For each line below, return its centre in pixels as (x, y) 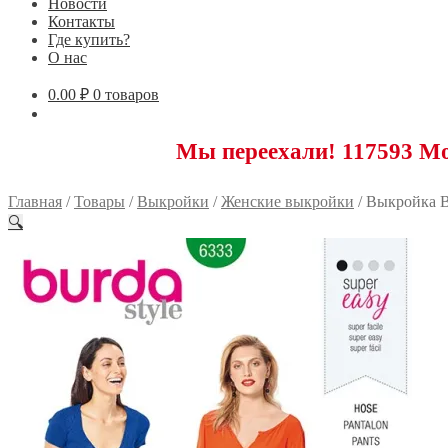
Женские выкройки (287, 201)
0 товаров (126, 94)
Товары (99, 201)
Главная (35, 201)
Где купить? (89, 39)
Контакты (81, 21)
